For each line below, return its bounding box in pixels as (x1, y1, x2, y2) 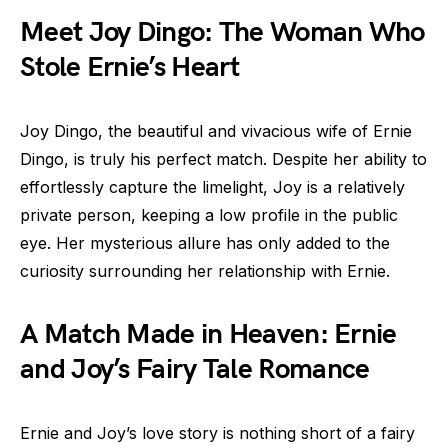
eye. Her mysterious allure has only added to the (20, 233, 390, 253)
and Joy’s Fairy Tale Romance (20, 353, 370, 386)
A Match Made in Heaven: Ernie (20, 318, 397, 351)
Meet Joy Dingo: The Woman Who (20, 16, 425, 49)
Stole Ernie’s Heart (20, 51, 240, 84)
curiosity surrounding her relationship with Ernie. (20, 261, 390, 281)
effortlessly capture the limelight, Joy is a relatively (20, 177, 405, 197)
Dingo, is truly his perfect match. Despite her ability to (20, 149, 427, 169)
